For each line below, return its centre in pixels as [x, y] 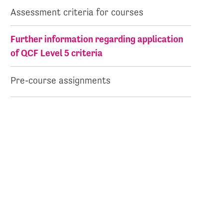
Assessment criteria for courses [77, 12]
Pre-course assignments [61, 80]
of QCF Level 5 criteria [57, 53]
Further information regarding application [97, 39]
